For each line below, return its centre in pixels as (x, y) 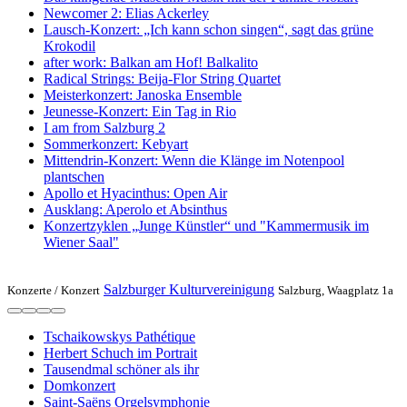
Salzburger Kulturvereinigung (189, 289)
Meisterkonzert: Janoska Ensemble (143, 94)
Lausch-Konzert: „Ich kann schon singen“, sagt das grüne (208, 29)
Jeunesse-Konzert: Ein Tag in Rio (140, 111)
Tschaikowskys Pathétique (119, 336)
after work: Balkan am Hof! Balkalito (151, 62)
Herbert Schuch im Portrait (120, 352)
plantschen (74, 176)
